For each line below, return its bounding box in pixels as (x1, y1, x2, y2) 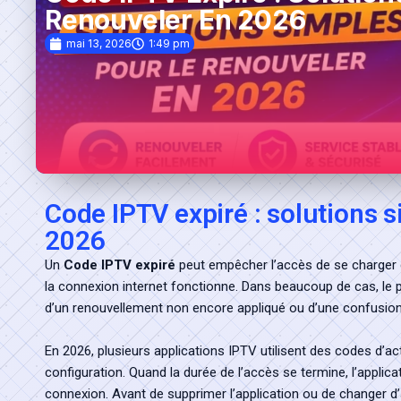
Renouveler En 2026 (45, 4, 306, 36)
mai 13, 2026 (66, 37, 132, 50)
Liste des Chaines (43, 33, 168, 52)
